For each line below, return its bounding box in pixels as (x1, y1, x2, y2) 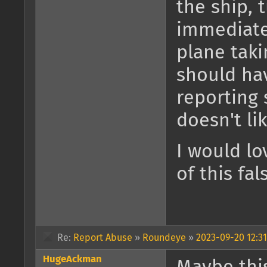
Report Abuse (73, 232, 132, 243)
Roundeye (142, 232, 186, 243)
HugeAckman (43, 254, 102, 265)
